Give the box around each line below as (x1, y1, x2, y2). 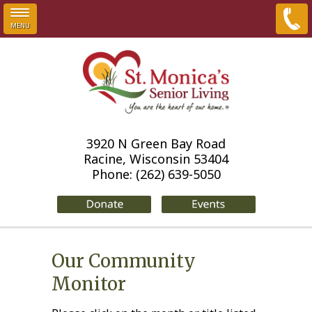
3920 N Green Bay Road (86, 134, 226, 152)
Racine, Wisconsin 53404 (84, 150, 228, 167)
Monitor (52, 272, 126, 296)
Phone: (91, 165, 136, 182)
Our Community (52, 249, 196, 273)
